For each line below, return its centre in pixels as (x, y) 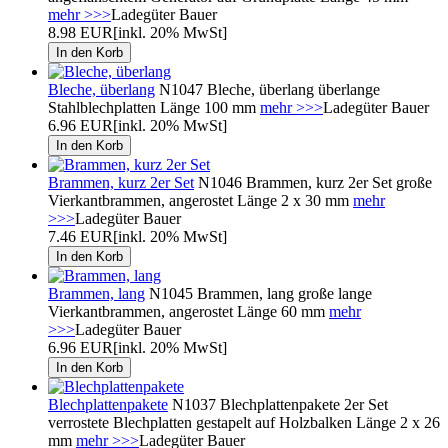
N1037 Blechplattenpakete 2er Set (278, 404)
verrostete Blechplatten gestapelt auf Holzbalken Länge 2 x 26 (244, 422)
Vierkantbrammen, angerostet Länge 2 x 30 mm (200, 200)
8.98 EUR (80, 32)
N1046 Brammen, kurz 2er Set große (313, 182)
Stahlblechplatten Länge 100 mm (154, 107)
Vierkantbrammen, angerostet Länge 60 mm (188, 311)
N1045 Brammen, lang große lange (258, 293)
